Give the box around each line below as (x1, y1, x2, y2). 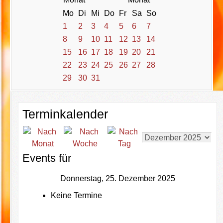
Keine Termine (50, 191, 102, 200)
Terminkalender (22, 107, 109, 121)
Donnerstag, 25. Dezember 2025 (60, 174, 175, 183)
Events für (22, 151, 72, 164)
